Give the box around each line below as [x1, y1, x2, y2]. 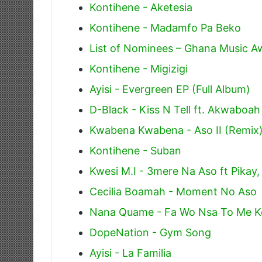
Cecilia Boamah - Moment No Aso [89, 185, 257, 198]
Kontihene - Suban [89, 144, 181, 157]
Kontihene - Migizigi [89, 62, 188, 75]
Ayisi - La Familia [89, 246, 171, 259]
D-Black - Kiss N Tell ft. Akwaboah [89, 103, 260, 116]
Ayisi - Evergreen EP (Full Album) [89, 82, 250, 95]
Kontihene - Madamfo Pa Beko [89, 21, 241, 34]
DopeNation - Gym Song [89, 226, 211, 239]
